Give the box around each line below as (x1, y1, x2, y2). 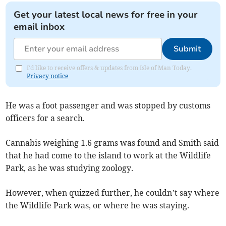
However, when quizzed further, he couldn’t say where (6, 188, 220, 198)
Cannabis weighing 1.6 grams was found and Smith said (6, 138, 219, 148)
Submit (173, 43, 201, 55)
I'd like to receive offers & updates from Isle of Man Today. (27, 64, 192, 72)
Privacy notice (27, 72, 69, 80)
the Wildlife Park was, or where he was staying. (6, 200, 190, 211)
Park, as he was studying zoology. (6, 163, 134, 174)
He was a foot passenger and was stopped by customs (6, 100, 211, 111)
